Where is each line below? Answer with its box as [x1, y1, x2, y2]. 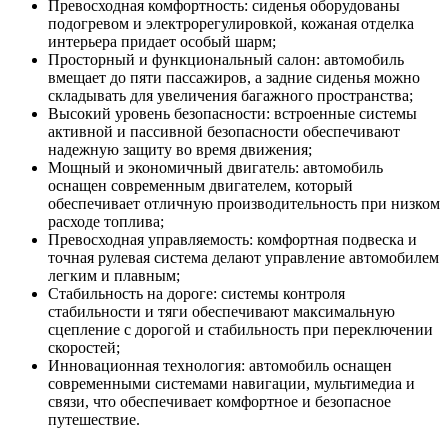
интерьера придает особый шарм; [48, 33, 276, 51]
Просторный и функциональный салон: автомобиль [48, 51, 404, 69]
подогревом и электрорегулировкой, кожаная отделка [48, 15, 414, 33]
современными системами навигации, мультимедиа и [48, 375, 415, 393]
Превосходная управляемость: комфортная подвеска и [48, 231, 417, 249]
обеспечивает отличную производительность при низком [48, 195, 440, 213]
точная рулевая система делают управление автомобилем [48, 249, 439, 267]
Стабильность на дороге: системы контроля [48, 285, 345, 303]
